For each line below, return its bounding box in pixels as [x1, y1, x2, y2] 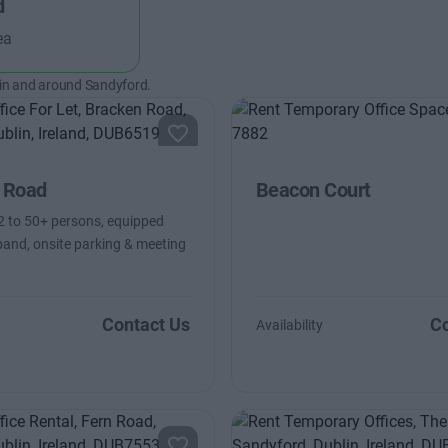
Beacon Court [255, 178, 371, 202]
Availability [255, 317, 323, 333]
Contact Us [101, 314, 190, 335]
